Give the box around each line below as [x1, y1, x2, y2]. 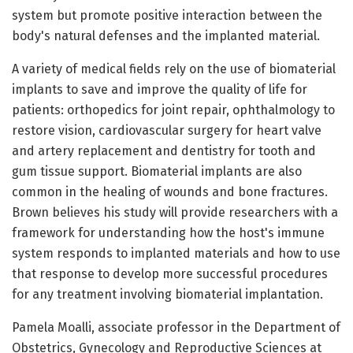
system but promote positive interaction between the [12, 8, 322, 24]
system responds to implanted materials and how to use [12, 246, 340, 262]
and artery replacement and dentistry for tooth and [12, 143, 316, 159]
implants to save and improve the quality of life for [12, 82, 307, 98]
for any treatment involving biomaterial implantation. [12, 287, 323, 303]
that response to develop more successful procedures [12, 266, 328, 282]
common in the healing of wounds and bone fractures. [12, 184, 328, 200]
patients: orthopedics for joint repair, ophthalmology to [12, 102, 335, 118]
